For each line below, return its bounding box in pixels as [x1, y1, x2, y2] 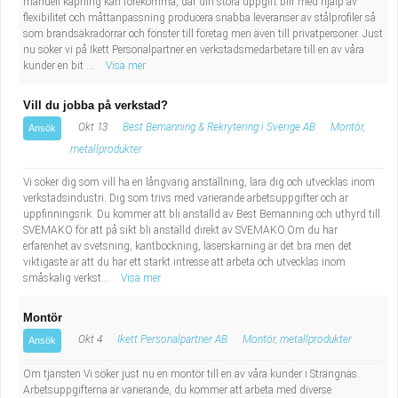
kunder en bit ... [23, 60, 97, 72]
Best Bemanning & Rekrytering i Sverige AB [123, 121, 315, 133]
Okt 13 [76, 121, 107, 133]
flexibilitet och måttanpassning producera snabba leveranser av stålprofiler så [23, 12, 376, 24]
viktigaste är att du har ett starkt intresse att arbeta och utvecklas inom [23, 256, 346, 268]
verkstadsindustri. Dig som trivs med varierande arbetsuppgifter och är [23, 192, 348, 204]
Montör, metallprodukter [243, 333, 352, 346]
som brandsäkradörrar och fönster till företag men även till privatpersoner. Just [23, 28, 383, 40]
